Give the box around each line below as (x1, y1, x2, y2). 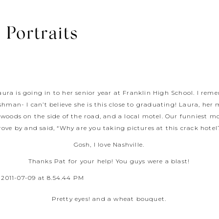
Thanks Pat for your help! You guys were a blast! (28, 157, 190, 165)
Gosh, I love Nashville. (73, 141, 145, 148)
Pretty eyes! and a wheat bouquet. (51, 195, 167, 203)
